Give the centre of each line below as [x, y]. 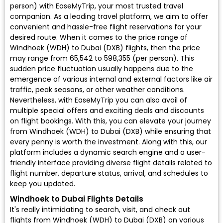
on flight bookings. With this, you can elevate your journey [111, 121]
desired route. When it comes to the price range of [99, 38]
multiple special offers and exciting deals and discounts [107, 111]
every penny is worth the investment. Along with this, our [109, 142]
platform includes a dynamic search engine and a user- [108, 153]
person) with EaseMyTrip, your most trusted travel [97, 6]
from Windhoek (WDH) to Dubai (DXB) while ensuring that [111, 132]
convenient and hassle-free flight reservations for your [106, 27]
